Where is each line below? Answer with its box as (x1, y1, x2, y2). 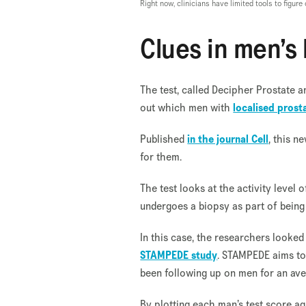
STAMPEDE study (140, 247, 218, 262)
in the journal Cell (187, 131, 269, 146)
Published (140, 131, 188, 146)
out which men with (140, 100, 234, 115)
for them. (140, 149, 182, 164)
